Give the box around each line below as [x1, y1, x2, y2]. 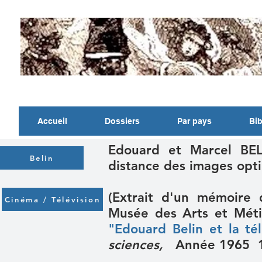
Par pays [177, 116, 212, 126]
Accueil [37, 116, 67, 126]
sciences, [108, 237, 167, 253]
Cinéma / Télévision [4, 195, 101, 204]
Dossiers [105, 116, 140, 126]
